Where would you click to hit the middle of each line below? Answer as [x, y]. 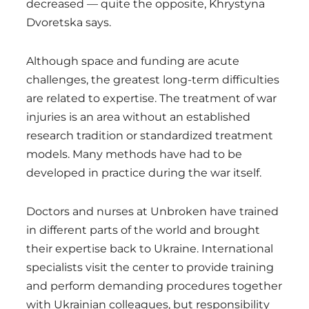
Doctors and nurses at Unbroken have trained [152, 211]
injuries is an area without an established [138, 117]
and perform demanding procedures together [154, 286]
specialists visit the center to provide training [150, 267]
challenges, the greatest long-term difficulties [153, 79]
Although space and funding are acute [133, 61]
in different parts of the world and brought [143, 230]
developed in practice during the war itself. [144, 172]
